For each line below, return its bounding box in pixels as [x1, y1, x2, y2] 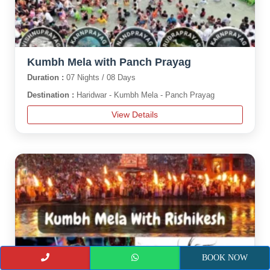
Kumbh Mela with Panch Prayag [27, 56, 191, 68]
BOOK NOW [202, 253, 248, 262]
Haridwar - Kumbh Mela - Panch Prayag [76, 90, 215, 99]
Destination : [27, 90, 77, 99]
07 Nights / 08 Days [66, 73, 136, 82]
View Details [111, 110, 159, 119]
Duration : [27, 73, 66, 82]
